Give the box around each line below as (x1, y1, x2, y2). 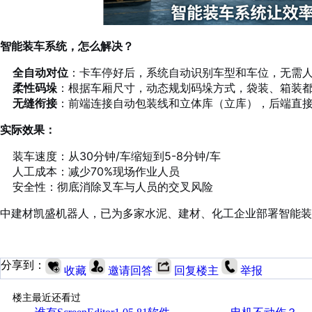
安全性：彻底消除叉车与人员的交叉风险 (13, 180, 213, 194)
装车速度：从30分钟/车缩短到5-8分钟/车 (13, 149, 221, 163)
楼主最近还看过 (12, 292, 81, 303)
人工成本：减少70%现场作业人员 (13, 164, 180, 178)
